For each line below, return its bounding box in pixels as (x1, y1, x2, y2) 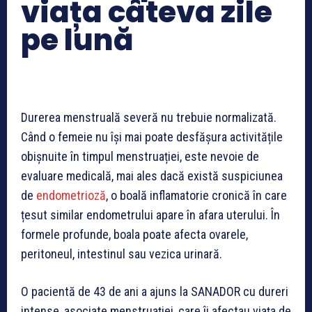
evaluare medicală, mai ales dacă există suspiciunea (21, 169, 283, 184)
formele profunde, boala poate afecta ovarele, (21, 227, 248, 242)
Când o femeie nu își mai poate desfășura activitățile (21, 130, 283, 145)
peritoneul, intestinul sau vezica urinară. (21, 247, 222, 262)
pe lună (21, 19, 134, 61)
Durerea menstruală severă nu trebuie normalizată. (21, 110, 276, 125)
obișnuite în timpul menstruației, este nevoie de (21, 149, 259, 164)
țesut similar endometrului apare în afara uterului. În (21, 208, 280, 223)
